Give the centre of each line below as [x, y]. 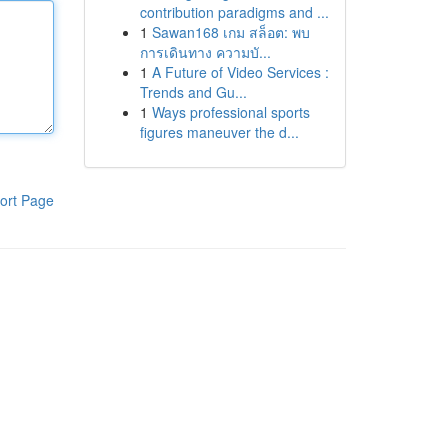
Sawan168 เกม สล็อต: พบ [230, 32]
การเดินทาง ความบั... [205, 52]
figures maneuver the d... [219, 132]
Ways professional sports [230, 112]
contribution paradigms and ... [234, 12]
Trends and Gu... [193, 92]
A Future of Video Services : [240, 72]
